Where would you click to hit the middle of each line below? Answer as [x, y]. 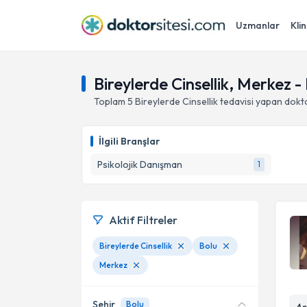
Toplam [111, 101]
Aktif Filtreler [143, 220]
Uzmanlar [258, 25]
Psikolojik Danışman [140, 164]
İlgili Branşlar [129, 141]
